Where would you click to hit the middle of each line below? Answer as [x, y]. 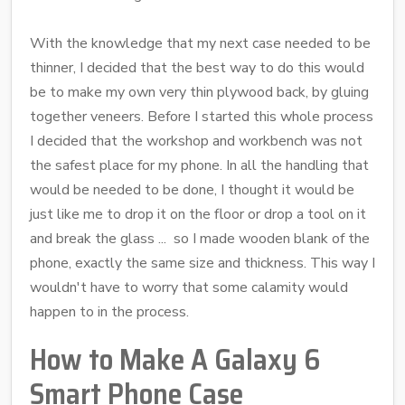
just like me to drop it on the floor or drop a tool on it [198, 214]
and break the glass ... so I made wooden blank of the [200, 238]
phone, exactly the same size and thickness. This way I [202, 263]
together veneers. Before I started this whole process [202, 116]
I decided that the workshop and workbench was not [196, 141]
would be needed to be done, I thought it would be [192, 189]
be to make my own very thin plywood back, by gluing [199, 92]
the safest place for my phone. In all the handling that [199, 165]
